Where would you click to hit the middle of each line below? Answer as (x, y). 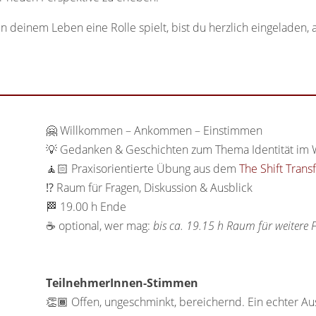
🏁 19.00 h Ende (86, 207)
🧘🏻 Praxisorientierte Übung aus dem (142, 169)
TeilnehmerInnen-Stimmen (122, 283)
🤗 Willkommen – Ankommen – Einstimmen (154, 131)
